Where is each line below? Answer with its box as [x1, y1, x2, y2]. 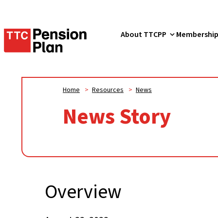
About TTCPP [121, 29, 166, 40]
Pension [3, 41, 36, 55]
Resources [92, 85, 124, 95]
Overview [45, 178, 122, 206]
